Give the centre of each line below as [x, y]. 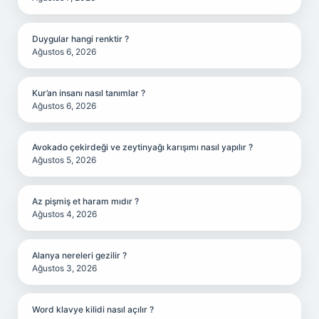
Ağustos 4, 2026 [64, 214]
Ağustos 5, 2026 [64, 160]
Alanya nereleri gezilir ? [79, 255]
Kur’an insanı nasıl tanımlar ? [89, 93]
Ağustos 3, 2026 [64, 268]
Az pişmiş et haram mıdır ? [85, 201]
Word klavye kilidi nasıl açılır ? [93, 309]
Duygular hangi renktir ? [80, 39]
